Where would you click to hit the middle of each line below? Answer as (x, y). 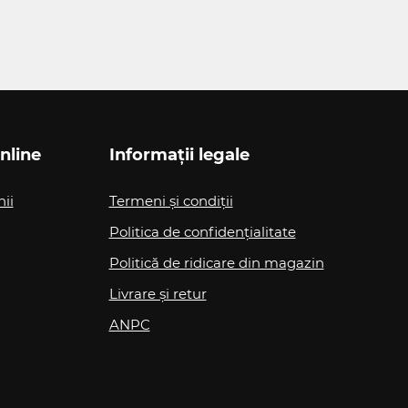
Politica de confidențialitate (202, 232)
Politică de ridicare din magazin (216, 263)
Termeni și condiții (171, 201)
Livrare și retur (158, 294)
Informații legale (179, 155)
